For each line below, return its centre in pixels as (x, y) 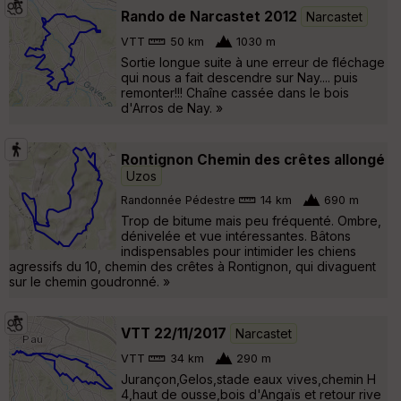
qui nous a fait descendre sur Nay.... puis (239, 77)
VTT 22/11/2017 (174, 333)
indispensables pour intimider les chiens (239, 251)
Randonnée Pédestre (178, 200)
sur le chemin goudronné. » (90, 281)
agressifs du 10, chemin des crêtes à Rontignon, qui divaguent (192, 266)
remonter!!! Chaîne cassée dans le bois (235, 92)
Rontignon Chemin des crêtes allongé (253, 159)
